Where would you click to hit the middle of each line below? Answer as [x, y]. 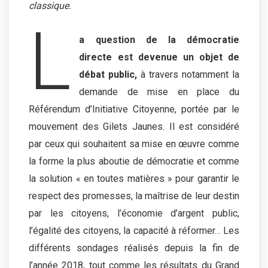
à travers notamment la [190, 74]
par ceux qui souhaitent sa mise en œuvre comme [134, 144]
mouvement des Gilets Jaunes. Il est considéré [134, 126]
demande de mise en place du [159, 92]
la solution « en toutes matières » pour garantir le [134, 178]
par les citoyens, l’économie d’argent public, [134, 213]
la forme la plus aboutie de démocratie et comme [134, 161]
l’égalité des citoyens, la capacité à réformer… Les [134, 230]
